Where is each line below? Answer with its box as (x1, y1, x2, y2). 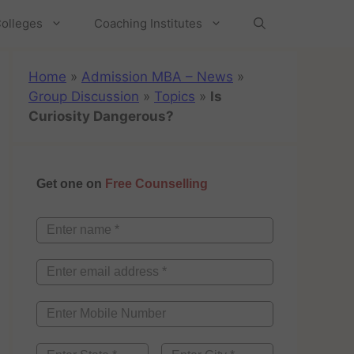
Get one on (36, 176, 105, 190)
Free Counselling (105, 176, 208, 190)
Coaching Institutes (94, 16, 202, 31)
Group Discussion (28, 88, 139, 104)
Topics (154, 88, 195, 104)
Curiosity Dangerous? (28, 108, 174, 124)
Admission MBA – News (81, 69, 233, 85)
